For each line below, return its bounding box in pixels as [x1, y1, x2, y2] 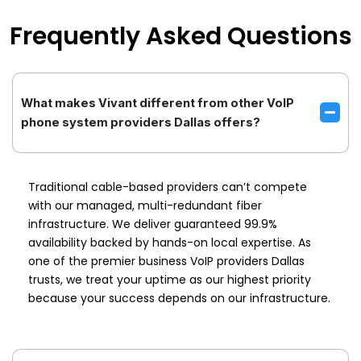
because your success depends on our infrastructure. [28, 289, 330, 306]
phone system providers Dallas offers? [21, 114, 260, 130]
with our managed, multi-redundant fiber [28, 197, 262, 214]
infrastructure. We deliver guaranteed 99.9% [28, 215, 277, 232]
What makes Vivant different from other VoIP [21, 95, 294, 110]
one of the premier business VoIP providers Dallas [28, 252, 305, 269]
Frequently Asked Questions [9, 19, 352, 53]
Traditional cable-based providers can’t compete [28, 178, 307, 195]
